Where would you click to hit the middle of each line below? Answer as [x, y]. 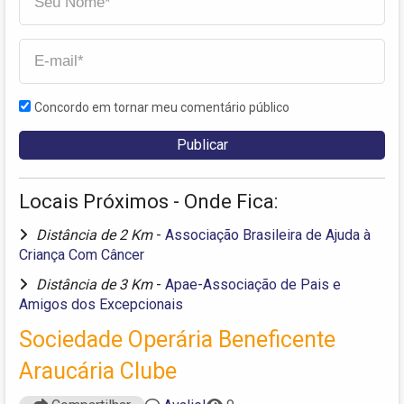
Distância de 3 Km [96, 284]
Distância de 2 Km [96, 234]
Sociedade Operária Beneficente [177, 339]
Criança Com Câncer [82, 254]
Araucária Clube [98, 371]
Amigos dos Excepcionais [101, 304]
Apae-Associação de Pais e [253, 284]
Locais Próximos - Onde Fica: [148, 201]
